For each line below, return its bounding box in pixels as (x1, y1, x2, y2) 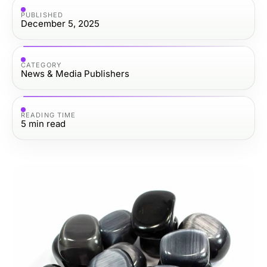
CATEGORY (21, 60, 61, 69)
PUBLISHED (21, 10, 63, 19)
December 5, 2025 (21, 17, 100, 29)
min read (29, 117, 66, 129)
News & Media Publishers (21, 67, 129, 79)
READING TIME (21, 110, 76, 119)
